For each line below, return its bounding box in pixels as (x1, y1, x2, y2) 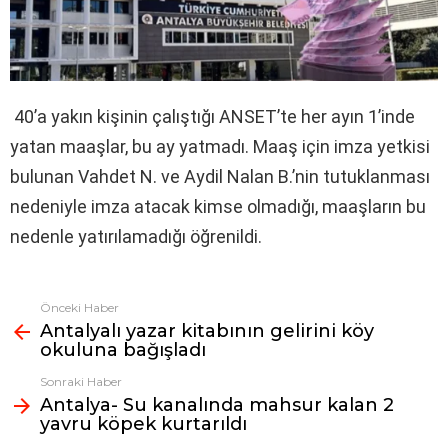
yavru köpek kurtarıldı (40, 412, 247, 435)
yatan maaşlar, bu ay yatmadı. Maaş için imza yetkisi (10, 135, 430, 157)
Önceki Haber (40, 299, 119, 315)
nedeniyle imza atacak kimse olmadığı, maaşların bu (10, 195, 426, 217)
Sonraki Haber (40, 373, 122, 389)
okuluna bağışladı (40, 338, 206, 361)
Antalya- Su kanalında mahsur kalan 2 (40, 393, 394, 416)
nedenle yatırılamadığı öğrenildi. (10, 225, 266, 247)
